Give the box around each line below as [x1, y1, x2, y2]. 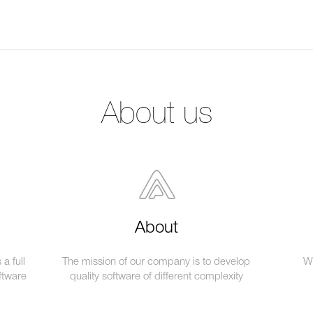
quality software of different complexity [69, 272, 243, 282]
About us [101, 101, 212, 129]
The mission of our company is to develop [62, 257, 251, 267]
